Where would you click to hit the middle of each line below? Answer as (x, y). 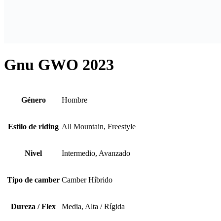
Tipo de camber (33, 180)
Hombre (74, 100)
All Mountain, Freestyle (99, 126)
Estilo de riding (33, 126)
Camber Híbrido (87, 180)
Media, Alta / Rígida (93, 206)
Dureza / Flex (33, 206)
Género (33, 100)
